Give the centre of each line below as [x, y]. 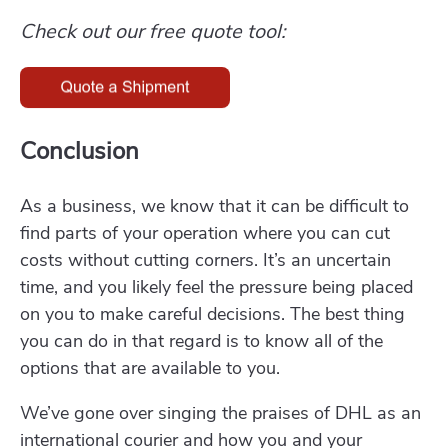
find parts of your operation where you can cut [205, 233]
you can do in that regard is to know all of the [201, 341]
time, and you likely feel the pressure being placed [216, 287]
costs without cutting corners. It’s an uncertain [205, 260]
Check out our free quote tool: [153, 32]
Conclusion [79, 151]
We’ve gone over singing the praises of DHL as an [220, 413]
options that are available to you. [150, 368]
